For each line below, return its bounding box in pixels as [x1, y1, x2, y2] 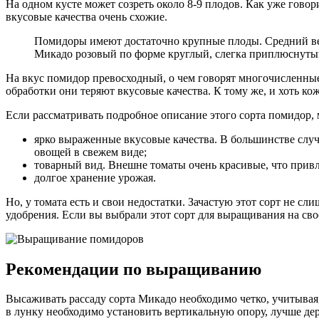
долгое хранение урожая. [34, 171, 156, 184]
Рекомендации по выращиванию [6, 259, 261, 278]
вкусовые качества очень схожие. [6, 10, 167, 23]
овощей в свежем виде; [34, 145, 147, 158]
